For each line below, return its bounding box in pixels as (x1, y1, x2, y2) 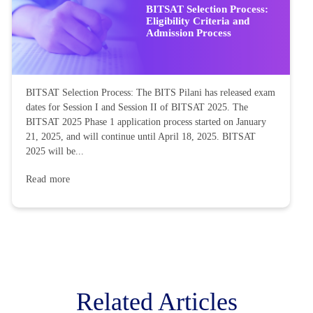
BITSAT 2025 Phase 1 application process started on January (26, 116, 266, 127)
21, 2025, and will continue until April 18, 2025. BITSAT (26, 131, 256, 142)
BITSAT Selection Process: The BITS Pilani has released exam (26, 87, 275, 98)
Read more (26, 173, 71, 184)
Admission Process (146, 27, 231, 38)
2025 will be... (26, 145, 84, 156)
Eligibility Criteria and (146, 15, 249, 27)
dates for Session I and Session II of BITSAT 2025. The (26, 101, 248, 112)
